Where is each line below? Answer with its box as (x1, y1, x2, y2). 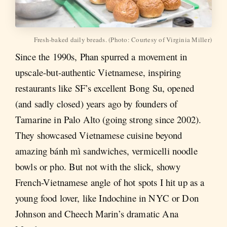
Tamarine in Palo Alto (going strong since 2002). (15, 112, 202, 126)
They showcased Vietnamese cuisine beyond (15, 128, 182, 141)
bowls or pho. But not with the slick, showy (15, 160, 181, 173)
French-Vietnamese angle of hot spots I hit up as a (15, 175, 205, 188)
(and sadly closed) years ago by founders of (15, 97, 178, 110)
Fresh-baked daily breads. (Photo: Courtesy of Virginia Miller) (33, 34, 212, 44)
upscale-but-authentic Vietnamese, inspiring (15, 65, 181, 79)
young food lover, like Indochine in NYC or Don (15, 191, 199, 204)
